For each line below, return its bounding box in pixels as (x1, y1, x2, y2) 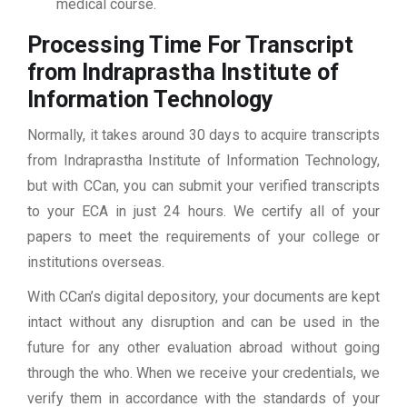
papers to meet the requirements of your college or (27, 228, 380, 246)
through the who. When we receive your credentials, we (27, 364, 380, 382)
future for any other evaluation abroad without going (27, 339, 380, 357)
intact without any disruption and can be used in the (27, 313, 380, 332)
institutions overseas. (27, 253, 164, 272)
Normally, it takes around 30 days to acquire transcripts (27, 126, 380, 144)
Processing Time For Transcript (27, 32, 353, 59)
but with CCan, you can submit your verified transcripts (27, 177, 380, 195)
